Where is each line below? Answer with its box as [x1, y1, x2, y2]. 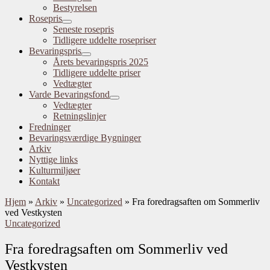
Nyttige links [29, 154, 78, 165]
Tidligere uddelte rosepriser [53, 35, 156, 45]
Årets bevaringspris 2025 [53, 57, 148, 67]
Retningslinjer [53, 111, 106, 121]
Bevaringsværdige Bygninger [29, 133, 141, 143]
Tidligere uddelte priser [53, 67, 140, 78]
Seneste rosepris [53, 24, 114, 34]
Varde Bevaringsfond [29, 89, 110, 99]
